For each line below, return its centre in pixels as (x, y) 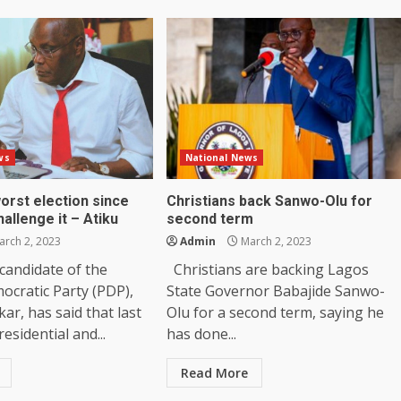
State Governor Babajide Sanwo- (275, 290)
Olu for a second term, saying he (275, 312)
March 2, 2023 (274, 241)
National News (222, 157)
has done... (201, 333)
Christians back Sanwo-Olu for (269, 200)
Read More (214, 372)
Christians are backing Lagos (267, 269)
